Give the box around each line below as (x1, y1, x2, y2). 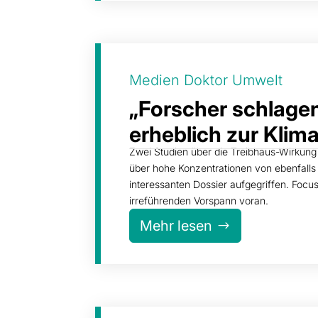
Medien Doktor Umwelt (129, 71, 283, 89)
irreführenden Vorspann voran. (129, 194, 269, 207)
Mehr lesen (140, 216, 213, 234)
